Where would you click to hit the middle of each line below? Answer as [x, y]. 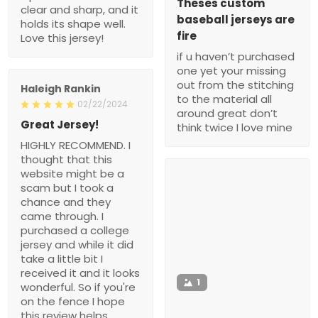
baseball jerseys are [236, 19]
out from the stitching [235, 84]
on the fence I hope [73, 301]
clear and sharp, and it [79, 9]
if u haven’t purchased [236, 56]
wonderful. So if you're [78, 287]
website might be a [72, 173]
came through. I [62, 216]
